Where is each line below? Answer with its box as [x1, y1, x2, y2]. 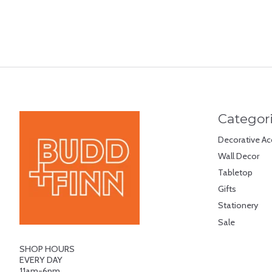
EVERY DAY [19, 254, 63, 266]
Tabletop [217, 167, 253, 178]
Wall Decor [217, 150, 259, 161]
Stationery [217, 200, 258, 211]
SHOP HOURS [19, 243, 75, 255]
